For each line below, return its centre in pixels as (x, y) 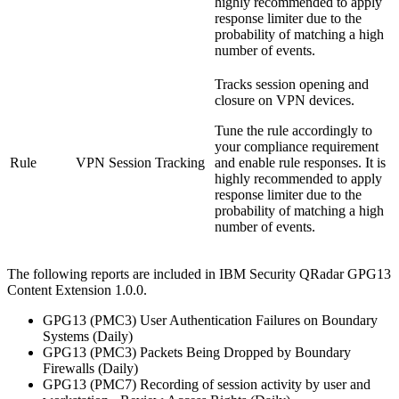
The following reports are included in (113, 273)
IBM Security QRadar (281, 273)
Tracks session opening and (292, 84)
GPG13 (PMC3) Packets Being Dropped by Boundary (197, 352)
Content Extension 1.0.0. (77, 289)
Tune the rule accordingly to (293, 130)
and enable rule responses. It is (300, 162)
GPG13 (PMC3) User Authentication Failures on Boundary (210, 320)
